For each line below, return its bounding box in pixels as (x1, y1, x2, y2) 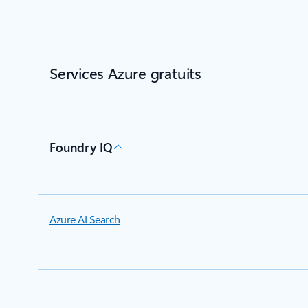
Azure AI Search (49, 212, 120, 226)
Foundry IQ (49, 139, 113, 155)
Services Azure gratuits (49, 63, 201, 83)
